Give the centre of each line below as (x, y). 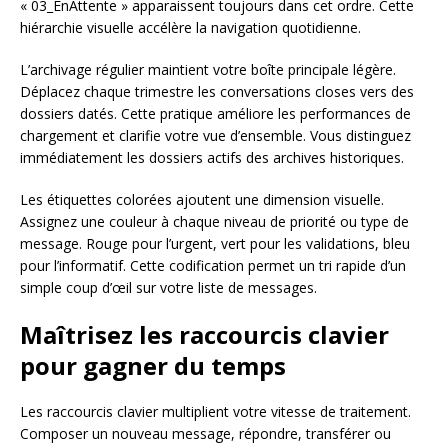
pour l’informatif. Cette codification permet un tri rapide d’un (213, 265)
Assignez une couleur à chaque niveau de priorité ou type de (214, 221)
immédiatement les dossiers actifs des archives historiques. (212, 157)
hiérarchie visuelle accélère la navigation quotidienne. (190, 27)
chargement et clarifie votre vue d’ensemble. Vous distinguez (215, 135)
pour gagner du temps (153, 365)
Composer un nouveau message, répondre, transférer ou (205, 433)
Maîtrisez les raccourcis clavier (204, 334)
